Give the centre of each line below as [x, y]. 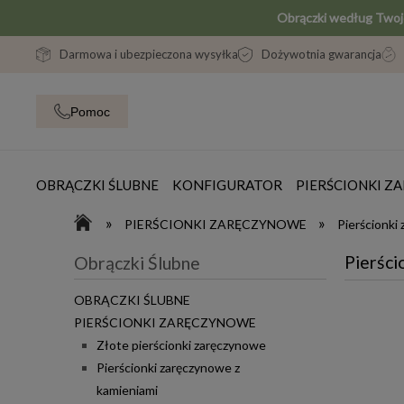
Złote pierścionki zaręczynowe [181, 345]
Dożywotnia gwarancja [321, 54]
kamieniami [127, 390]
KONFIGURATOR [227, 185]
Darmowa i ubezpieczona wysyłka [149, 54]
